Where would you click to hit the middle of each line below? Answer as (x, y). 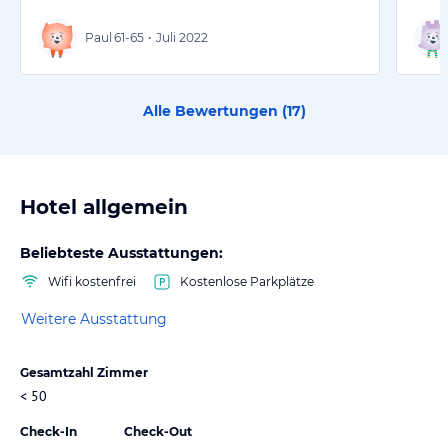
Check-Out (158, 431)
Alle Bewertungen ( (214, 110)
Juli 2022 (182, 37)
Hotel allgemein (104, 206)
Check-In (48, 431)
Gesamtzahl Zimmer (84, 372)
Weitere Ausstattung (94, 319)
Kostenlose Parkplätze (247, 281)
